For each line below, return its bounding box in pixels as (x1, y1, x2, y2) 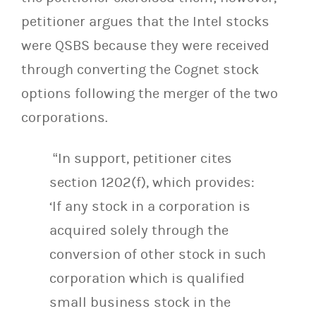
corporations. (21, 109, 108, 126)
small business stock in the (49, 294, 231, 311)
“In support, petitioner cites (49, 150, 232, 167)
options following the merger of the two (21, 85, 278, 102)
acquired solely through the (49, 222, 229, 239)
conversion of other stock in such (49, 246, 266, 263)
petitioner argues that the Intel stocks (21, 13, 269, 30)
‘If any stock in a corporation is (49, 198, 250, 215)
